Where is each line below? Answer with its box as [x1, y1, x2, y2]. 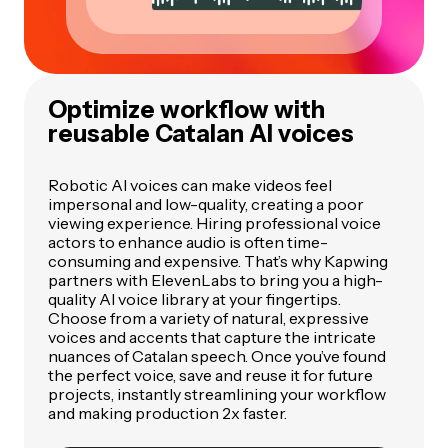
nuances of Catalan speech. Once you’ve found [48, 346, 386, 367]
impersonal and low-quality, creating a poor [48, 194, 364, 215]
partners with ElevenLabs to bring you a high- [48, 270, 383, 291]
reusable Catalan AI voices [48, 119, 354, 149]
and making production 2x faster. [48, 403, 287, 424]
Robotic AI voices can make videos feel [48, 175, 332, 196]
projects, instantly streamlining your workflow [48, 384, 386, 405]
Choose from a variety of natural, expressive [48, 308, 369, 329]
